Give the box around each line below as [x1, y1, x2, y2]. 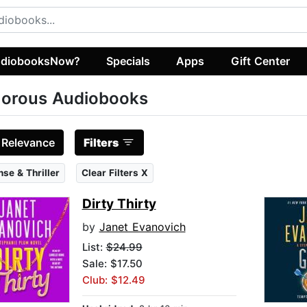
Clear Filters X [81, 167, 148, 179]
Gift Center [230, 53, 290, 68]
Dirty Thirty [82, 196, 156, 212]
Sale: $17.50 [82, 257, 143, 271]
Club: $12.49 [82, 273, 145, 287]
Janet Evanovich [99, 220, 186, 234]
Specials [106, 53, 151, 68]
